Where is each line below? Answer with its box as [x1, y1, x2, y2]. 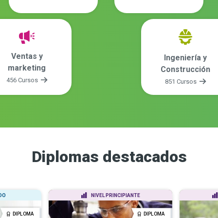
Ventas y [11, 51, 43, 61]
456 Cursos [6, 76, 39, 84]
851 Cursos [165, 77, 198, 85]
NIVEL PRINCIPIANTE [91, 193, 140, 198]
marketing [8, 63, 46, 73]
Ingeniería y [164, 53, 207, 62]
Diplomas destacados [31, 147, 187, 166]
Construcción [161, 64, 210, 74]
